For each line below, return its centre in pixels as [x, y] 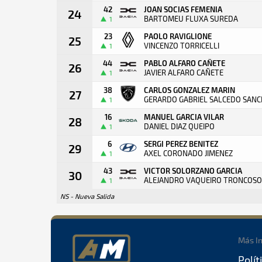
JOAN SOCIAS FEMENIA [183, 9]
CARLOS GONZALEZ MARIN [189, 90]
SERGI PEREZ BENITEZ [181, 144]
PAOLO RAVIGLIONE [178, 36]
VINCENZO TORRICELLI [182, 46]
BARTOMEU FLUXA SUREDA [191, 19]
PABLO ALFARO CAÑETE [185, 63]
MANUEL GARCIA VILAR [184, 117]
